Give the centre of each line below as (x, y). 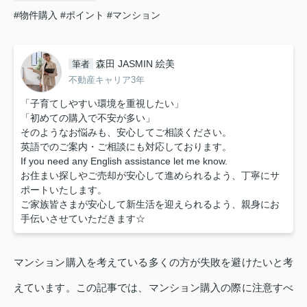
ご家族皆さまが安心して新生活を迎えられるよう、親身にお (150, 204)
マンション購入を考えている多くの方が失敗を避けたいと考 (153, 262)
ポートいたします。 (64, 189)
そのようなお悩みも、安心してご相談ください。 (126, 132)
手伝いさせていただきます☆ (83, 218)
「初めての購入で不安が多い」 (88, 118)
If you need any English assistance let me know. (124, 161)
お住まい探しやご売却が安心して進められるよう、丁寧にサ (150, 175)
